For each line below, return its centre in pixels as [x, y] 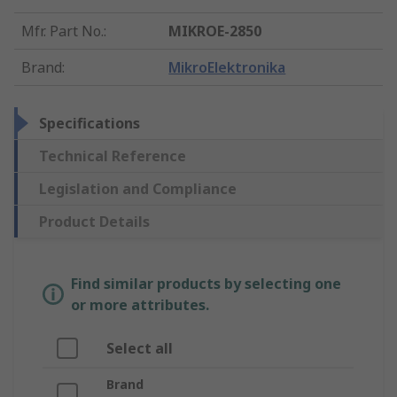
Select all [140, 349]
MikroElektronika [227, 68]
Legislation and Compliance [138, 189]
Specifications [90, 124]
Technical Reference [113, 156]
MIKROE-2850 [215, 31]
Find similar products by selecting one [206, 284]
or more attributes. [140, 305]
